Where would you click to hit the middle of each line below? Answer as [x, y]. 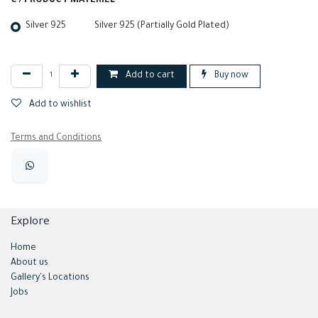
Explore [30, 222]
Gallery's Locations [50, 278]
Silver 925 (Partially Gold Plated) [162, 27]
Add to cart [149, 76]
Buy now [230, 76]
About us [29, 263]
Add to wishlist [60, 105]
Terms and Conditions [56, 138]
